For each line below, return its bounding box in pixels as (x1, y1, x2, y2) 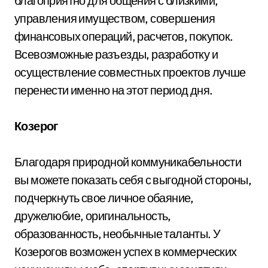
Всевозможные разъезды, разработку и (14, 46, 218, 62)
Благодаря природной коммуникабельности (14, 154, 242, 169)
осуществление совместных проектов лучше (14, 64, 246, 80)
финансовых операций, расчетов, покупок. (14, 28, 233, 44)
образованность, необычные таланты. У (14, 226, 221, 241)
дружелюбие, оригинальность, (14, 208, 171, 223)
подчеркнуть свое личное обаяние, (14, 190, 194, 205)
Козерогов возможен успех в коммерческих (14, 243, 237, 259)
